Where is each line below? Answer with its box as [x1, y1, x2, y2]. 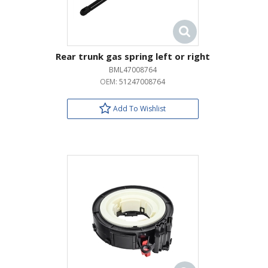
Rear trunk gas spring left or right [55, 50, 210, 62]
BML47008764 [108, 65, 157, 75]
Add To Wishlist [111, 103, 166, 114]
